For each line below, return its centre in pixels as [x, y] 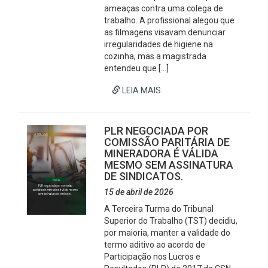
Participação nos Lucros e [153, 257]
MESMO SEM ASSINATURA [169, 165]
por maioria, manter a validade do [167, 233]
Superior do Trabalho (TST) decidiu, [171, 221]
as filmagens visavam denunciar [165, 32]
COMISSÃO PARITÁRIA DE [167, 142]
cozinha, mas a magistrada [156, 56]
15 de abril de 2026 [139, 192]
